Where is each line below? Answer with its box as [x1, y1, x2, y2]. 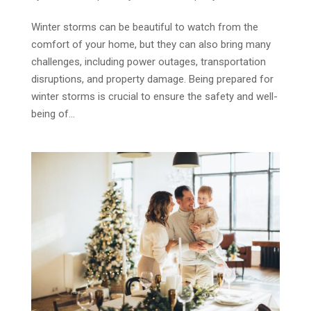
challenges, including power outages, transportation [31, 55, 266, 68]
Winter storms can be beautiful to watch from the [31, 20, 258, 33]
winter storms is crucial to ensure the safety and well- [31, 90, 278, 103]
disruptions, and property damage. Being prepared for [31, 72, 274, 85]
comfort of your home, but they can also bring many [31, 37, 271, 51]
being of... [31, 107, 75, 120]
